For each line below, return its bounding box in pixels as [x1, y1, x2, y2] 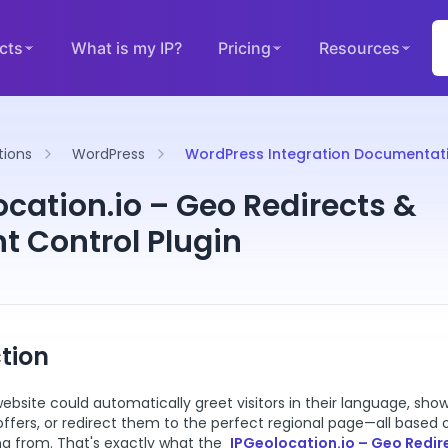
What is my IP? [70, 38, 182, 58]
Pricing [217, 38, 271, 58]
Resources [318, 38, 400, 58]
